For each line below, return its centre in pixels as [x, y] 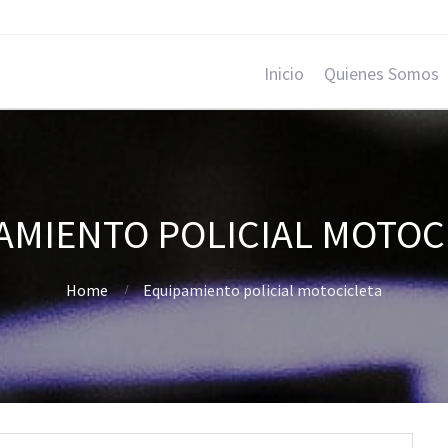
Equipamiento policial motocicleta [262, 290]
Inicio [284, 74]
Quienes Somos [381, 74]
